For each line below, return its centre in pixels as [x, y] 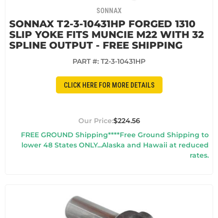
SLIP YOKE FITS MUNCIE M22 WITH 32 [107, 35]
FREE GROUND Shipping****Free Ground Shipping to [115, 135]
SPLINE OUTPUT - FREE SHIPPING [96, 45]
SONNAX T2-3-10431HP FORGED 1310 [102, 24]
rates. [199, 155]
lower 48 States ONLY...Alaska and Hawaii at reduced [115, 145]
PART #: [87, 62]
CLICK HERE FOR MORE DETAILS [109, 85]
